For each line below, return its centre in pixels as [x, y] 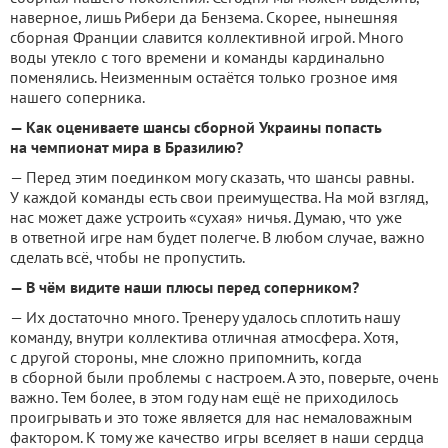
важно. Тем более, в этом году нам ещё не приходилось [203, 397]
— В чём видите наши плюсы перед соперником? [184, 287]
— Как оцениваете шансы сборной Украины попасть [196, 127]
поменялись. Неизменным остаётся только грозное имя [204, 77]
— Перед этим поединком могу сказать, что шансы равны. [211, 177]
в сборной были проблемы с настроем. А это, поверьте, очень [224, 377]
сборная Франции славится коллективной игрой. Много [207, 37]
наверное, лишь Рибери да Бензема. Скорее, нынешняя [204, 17]
